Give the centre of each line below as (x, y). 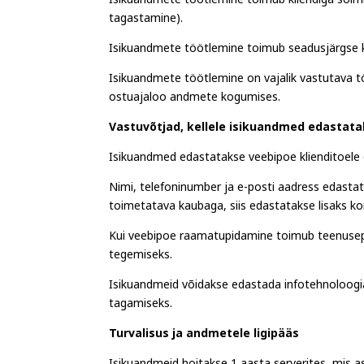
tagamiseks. (141, 306)
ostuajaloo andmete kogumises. (195, 100)
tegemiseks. (141, 258)
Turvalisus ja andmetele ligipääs (204, 336)
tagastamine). (146, 21)
